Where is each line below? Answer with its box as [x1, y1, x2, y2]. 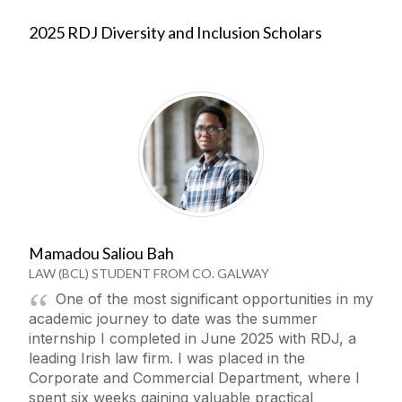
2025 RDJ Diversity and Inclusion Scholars [29, 22, 322, 42]
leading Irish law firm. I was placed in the [29, 348, 305, 367]
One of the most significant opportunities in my [56, 289, 373, 308]
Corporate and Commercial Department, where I [29, 368, 360, 387]
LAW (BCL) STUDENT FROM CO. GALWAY [29, 265, 269, 281]
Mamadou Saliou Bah [29, 243, 174, 263]
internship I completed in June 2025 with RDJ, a [29, 328, 356, 347]
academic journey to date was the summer [29, 309, 318, 328]
